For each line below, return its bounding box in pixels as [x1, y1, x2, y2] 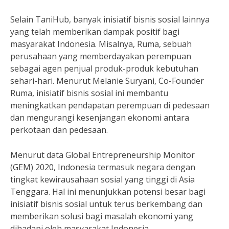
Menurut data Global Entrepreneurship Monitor [10, 149, 195, 161]
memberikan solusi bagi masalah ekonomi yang [10, 211, 193, 222]
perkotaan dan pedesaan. [10, 124, 108, 135]
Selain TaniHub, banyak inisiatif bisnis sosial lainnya [10, 14, 210, 25]
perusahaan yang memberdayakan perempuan [10, 51, 191, 62]
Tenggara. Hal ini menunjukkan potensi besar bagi [10, 186, 205, 197]
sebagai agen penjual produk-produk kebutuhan [10, 63, 198, 74]
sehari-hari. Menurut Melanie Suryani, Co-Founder [10, 75, 204, 86]
